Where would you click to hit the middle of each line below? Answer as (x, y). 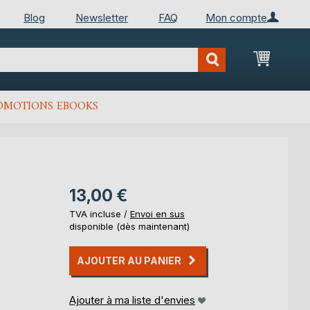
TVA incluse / (100, 214)
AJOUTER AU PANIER (129, 261)
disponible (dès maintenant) (129, 226)
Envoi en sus (157, 214)
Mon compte (237, 17)
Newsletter (102, 17)
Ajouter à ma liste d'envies (132, 300)
